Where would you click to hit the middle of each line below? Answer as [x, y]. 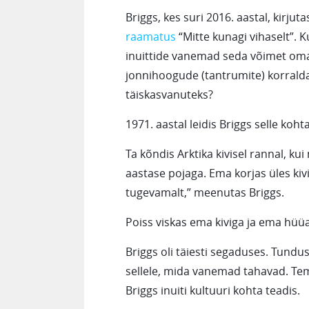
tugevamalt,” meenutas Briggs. [205, 192]
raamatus [151, 37]
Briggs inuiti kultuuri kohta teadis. [213, 290]
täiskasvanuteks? [169, 94]
